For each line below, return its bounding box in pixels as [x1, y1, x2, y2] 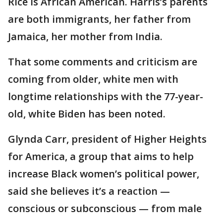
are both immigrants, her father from [8, 12, 191, 26]
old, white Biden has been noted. [8, 107, 166, 121]
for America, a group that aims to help [8, 150, 194, 164]
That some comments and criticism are [8, 55, 197, 69]
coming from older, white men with [8, 72, 178, 86]
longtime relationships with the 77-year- [8, 90, 203, 104]
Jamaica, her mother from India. [8, 30, 163, 44]
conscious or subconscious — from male [8, 202, 202, 216]
